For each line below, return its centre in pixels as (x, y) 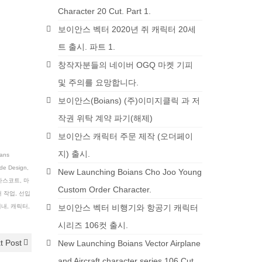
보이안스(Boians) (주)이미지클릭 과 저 (129, 101)
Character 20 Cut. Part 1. (104, 11)
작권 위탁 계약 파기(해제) (105, 118)
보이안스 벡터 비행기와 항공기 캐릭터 (128, 208)
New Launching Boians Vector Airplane (129, 243)
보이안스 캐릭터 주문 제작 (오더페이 (125, 136)
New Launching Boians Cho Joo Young (130, 172)
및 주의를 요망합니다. (98, 82)
